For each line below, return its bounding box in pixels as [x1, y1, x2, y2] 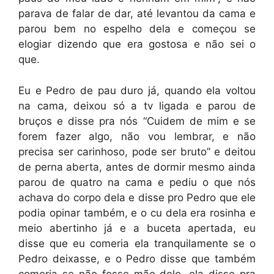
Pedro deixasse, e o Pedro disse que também [18, 252, 256, 265]
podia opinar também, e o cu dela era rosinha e [18, 206, 256, 219]
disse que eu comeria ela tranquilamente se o [18, 237, 256, 250]
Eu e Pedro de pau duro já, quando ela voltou [18, 84, 256, 97]
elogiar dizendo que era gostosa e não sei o [18, 38, 256, 50]
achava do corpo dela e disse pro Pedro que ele [18, 191, 256, 204]
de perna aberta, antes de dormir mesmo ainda [18, 160, 256, 173]
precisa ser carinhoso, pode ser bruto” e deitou [18, 145, 256, 158]
